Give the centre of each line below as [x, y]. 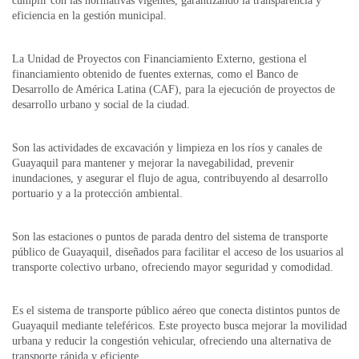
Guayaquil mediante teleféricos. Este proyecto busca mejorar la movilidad [179, 326]
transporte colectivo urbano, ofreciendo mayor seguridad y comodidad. [173, 267]
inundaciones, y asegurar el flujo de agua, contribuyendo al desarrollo [170, 178]
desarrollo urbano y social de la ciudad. [101, 105]
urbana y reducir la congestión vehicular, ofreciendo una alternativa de [171, 341]
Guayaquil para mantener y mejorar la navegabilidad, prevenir [153, 163]
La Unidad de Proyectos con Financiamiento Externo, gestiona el [159, 59]
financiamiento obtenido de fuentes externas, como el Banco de [155, 74]
